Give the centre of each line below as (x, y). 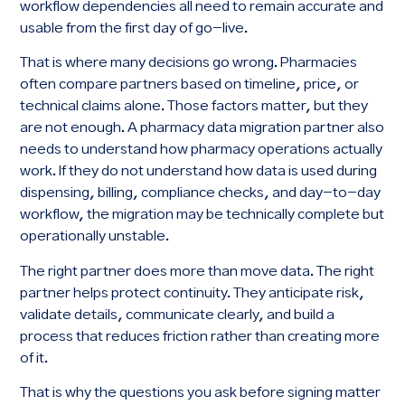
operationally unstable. (95, 237)
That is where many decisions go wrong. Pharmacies (189, 63)
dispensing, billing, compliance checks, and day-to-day (201, 193)
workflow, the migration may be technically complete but (202, 215)
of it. (34, 358)
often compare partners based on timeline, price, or (190, 85)
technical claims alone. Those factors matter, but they (194, 107)
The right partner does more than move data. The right (198, 271)
